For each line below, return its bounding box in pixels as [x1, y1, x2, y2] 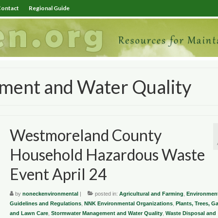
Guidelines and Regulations [9, 200, 81, 206]
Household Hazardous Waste [9, 145, 205, 164]
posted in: [93, 190, 119, 197]
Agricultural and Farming [119, 190, 183, 197]
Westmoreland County [9, 125, 162, 145]
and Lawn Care [9, 210, 48, 216]
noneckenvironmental [22, 190, 78, 197]
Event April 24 [9, 164, 107, 183]
